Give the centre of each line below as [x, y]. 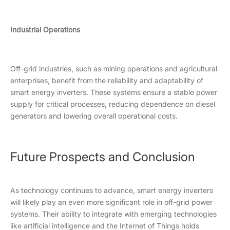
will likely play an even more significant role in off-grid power [111, 202]
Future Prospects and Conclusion [103, 157]
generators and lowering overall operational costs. [94, 116]
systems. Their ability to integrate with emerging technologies [113, 214]
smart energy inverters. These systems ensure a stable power [114, 92]
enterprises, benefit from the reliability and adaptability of [107, 80]
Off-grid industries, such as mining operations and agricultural [114, 69]
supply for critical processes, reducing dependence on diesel [113, 104]
